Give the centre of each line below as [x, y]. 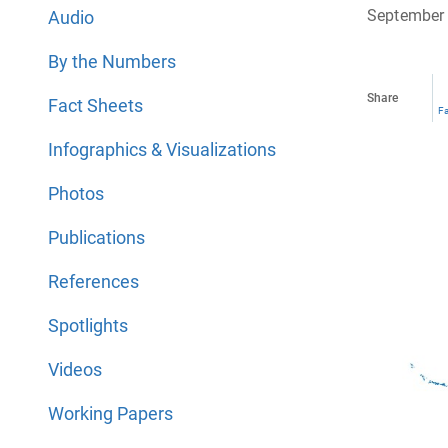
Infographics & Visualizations [162, 149]
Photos [76, 193]
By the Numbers [112, 61]
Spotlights [88, 325]
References [93, 281]
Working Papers [110, 413]
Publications [96, 237]
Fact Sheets [95, 105]
